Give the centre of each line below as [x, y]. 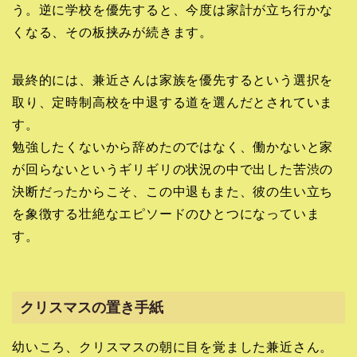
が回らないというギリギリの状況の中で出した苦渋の [173, 170]
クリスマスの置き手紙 [92, 307]
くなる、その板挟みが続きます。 [112, 33]
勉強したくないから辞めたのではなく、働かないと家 [173, 147]
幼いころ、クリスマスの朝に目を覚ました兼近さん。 [173, 347]
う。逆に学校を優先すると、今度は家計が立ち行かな [173, 10]
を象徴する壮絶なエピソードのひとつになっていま [166, 214]
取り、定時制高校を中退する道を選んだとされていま [173, 103]
